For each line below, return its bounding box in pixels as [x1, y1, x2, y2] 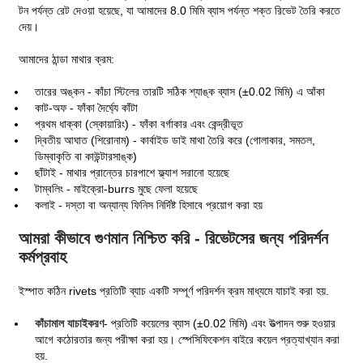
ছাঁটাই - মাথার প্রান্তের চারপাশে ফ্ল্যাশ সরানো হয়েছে [35, 166, 230, 180]
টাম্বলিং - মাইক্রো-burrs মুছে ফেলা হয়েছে [35, 182, 199, 196]
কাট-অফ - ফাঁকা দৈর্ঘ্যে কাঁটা [35, 101, 139, 115]
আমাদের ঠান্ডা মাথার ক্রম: [19, 53, 115, 66]
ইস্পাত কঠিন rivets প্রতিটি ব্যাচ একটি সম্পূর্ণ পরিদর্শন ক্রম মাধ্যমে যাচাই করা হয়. [19, 284, 330, 298]
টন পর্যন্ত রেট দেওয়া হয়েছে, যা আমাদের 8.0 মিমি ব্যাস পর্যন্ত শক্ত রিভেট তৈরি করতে [19, 4, 341, 18]
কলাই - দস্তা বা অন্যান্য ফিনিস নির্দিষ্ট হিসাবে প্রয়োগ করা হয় [35, 199, 263, 212]
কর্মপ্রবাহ [19, 248, 67, 267]
